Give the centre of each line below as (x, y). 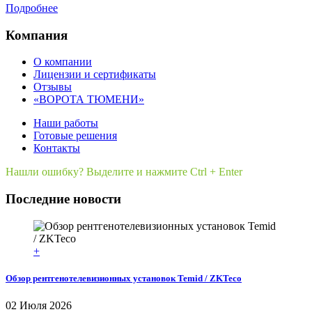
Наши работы (66, 123)
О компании (63, 62)
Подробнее (32, 8)
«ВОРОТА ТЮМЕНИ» (89, 100)
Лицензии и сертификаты (95, 75)
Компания (37, 35)
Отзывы (53, 87)
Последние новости (63, 199)
